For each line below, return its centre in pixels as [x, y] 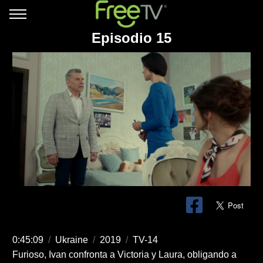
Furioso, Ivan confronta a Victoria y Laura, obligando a [125, 255]
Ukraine [72, 240]
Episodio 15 [131, 38]
